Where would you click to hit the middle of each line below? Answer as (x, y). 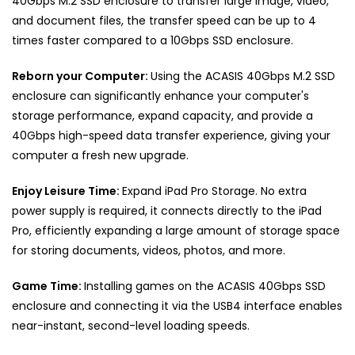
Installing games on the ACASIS (171, 286)
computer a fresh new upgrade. (100, 155)
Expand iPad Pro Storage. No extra (214, 191)
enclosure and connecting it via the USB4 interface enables (177, 305)
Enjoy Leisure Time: (67, 191)
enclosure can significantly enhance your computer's (160, 95)
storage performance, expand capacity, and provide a (162, 115)
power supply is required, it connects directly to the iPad (167, 210)
